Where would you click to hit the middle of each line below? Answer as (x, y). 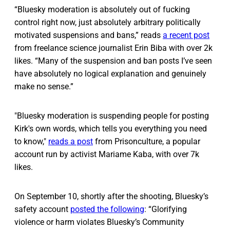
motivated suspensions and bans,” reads (89, 35)
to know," (31, 142)
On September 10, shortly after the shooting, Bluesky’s (111, 197)
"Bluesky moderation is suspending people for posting (112, 116)
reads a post (71, 142)
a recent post (186, 35)
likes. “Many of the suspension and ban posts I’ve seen (113, 61)
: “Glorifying (166, 209)
